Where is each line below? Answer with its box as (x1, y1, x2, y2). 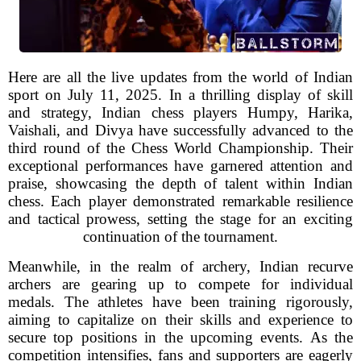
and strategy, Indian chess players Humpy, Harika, (8, 104, 353, 121)
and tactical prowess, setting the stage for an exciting (8, 210, 353, 227)
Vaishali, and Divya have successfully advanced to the (8, 122, 353, 139)
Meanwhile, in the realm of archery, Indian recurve (8, 258, 353, 275)
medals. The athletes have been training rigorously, (8, 293, 353, 310)
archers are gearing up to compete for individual (8, 276, 353, 293)
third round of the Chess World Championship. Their (8, 139, 353, 156)
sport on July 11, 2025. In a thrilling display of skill (8, 86, 353, 103)
